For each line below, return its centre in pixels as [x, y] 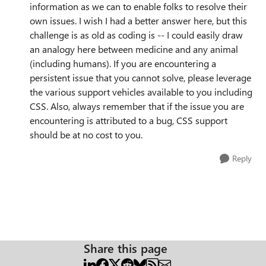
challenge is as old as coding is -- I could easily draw [136, 35]
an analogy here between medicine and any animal [134, 49]
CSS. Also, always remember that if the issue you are [137, 106]
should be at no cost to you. [86, 134]
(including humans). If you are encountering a [123, 63]
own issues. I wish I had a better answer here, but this [138, 20]
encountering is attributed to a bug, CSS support [129, 120]
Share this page [126, 248]
